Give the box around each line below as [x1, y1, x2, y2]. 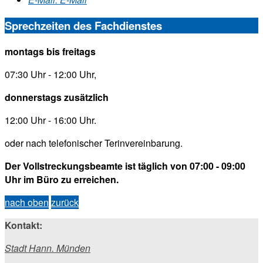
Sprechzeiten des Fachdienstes [5, 18, 162, 33]
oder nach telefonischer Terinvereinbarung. [5, 136, 183, 150]
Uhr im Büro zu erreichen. [5, 172, 119, 186]
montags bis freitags [5, 44, 96, 58]
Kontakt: [5, 218, 42, 232]
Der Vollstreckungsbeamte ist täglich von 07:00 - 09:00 [5, 159, 245, 173]
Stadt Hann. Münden [5, 241, 90, 255]
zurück [51, 195, 79, 209]
